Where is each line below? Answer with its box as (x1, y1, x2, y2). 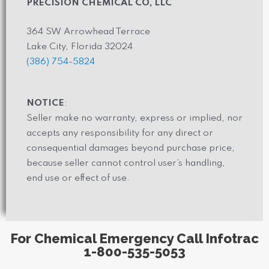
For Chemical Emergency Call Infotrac (10, 231, 259, 247)
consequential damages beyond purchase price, (26, 144, 235, 154)
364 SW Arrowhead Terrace (26, 27, 150, 37)
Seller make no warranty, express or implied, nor (26, 113, 243, 124)
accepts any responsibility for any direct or (26, 128, 213, 139)
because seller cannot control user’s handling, (26, 159, 225, 169)
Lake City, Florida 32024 (26, 42, 133, 52)
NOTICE (26, 98, 64, 109)
